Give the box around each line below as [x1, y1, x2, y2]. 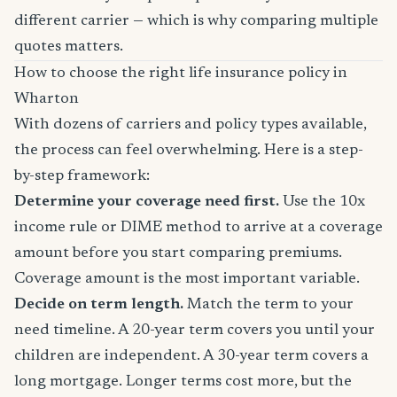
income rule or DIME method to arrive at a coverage [14, 220, 383, 236]
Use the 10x [279, 194, 365, 210]
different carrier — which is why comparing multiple [14, 13, 378, 29]
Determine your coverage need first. [14, 194, 279, 210]
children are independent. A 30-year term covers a [14, 348, 369, 364]
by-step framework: [14, 168, 150, 184]
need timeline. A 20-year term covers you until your [14, 323, 375, 339]
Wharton [14, 91, 79, 107]
